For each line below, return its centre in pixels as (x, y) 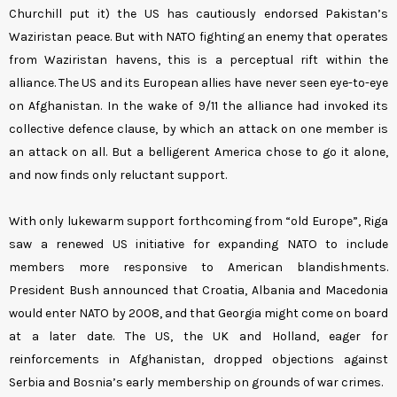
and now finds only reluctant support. (118, 175)
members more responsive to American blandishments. (198, 268)
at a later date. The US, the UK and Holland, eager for (198, 337)
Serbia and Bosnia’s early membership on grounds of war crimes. (196, 383)
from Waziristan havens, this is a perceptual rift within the (198, 60)
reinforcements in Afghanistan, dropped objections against (198, 360)
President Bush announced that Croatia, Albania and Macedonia (198, 291)
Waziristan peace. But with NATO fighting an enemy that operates (198, 37)
